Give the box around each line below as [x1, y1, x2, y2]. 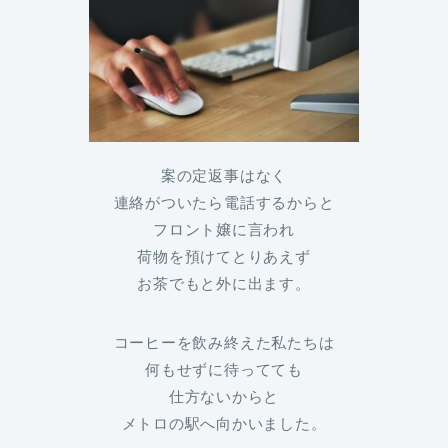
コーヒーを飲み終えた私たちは [113, 334, 335, 352]
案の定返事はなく [160, 167, 288, 185]
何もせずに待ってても [145, 361, 303, 379]
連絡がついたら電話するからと [113, 194, 335, 212]
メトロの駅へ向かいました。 [121, 415, 327, 433]
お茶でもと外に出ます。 [137, 275, 311, 293]
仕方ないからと [168, 388, 280, 406]
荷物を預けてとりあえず [137, 248, 311, 266]
